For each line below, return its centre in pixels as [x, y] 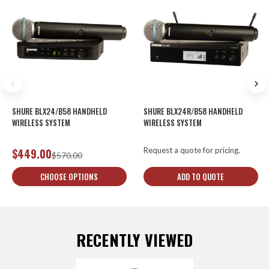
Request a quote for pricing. [192, 150]
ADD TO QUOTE [201, 176]
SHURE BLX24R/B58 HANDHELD [193, 111]
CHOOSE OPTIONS [69, 176]
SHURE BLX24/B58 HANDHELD [59, 111]
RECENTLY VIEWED [134, 240]
